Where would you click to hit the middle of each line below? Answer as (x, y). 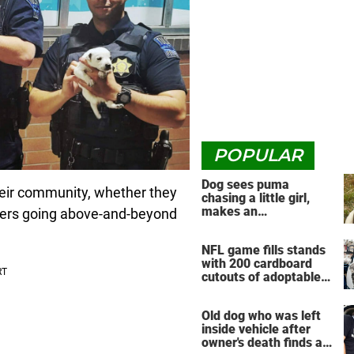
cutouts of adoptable (261, 277)
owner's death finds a (262, 343)
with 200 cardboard (257, 264)
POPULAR (258, 155)
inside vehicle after (256, 330)
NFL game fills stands (264, 250)
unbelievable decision (263, 225)
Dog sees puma (245, 185)
